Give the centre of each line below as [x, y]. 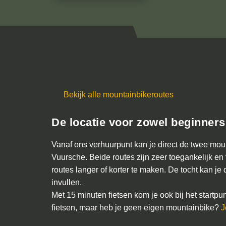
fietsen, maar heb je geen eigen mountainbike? [136, 208]
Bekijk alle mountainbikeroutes [118, 95]
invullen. [67, 182]
